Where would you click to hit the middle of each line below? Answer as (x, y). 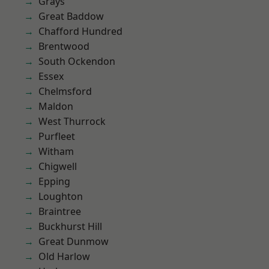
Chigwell (58, 166)
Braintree (60, 211)
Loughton (61, 196)
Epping (54, 181)
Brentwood (64, 46)
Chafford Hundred (80, 31)
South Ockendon (77, 61)
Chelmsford (65, 91)
